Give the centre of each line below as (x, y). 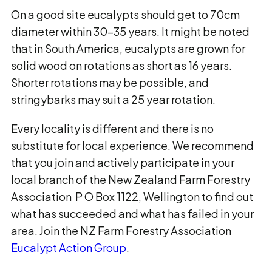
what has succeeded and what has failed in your (132, 213)
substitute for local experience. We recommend (132, 145)
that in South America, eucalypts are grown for (128, 48)
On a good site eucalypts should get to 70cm (125, 14)
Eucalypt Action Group (69, 247)
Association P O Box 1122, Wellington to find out (132, 196)
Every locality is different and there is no (112, 128)
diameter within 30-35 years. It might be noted (130, 31)
